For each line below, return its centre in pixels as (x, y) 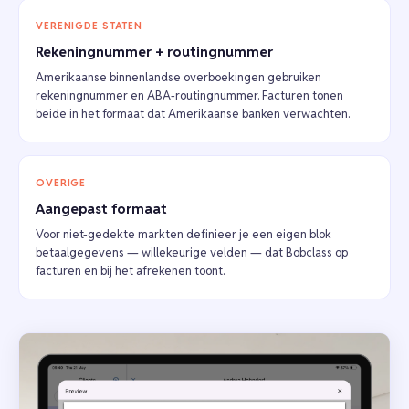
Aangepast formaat (101, 209)
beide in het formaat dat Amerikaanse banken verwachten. (193, 114)
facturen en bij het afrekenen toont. (130, 271)
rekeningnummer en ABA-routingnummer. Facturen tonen (189, 96)
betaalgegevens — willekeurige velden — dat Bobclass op (192, 253)
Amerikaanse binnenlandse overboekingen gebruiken (178, 78)
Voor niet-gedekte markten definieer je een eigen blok (184, 235)
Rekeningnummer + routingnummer (154, 52)
